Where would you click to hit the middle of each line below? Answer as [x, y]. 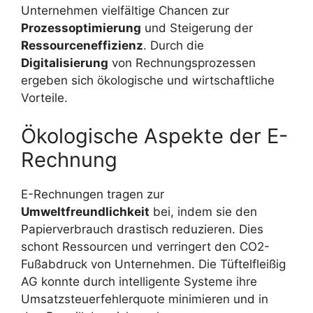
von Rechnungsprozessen [182, 63]
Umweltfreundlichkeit [85, 212]
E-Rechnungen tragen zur [93, 195]
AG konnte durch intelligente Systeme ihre [139, 282]
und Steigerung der [197, 28]
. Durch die [174, 45]
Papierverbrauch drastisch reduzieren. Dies [142, 230]
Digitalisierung [65, 63]
